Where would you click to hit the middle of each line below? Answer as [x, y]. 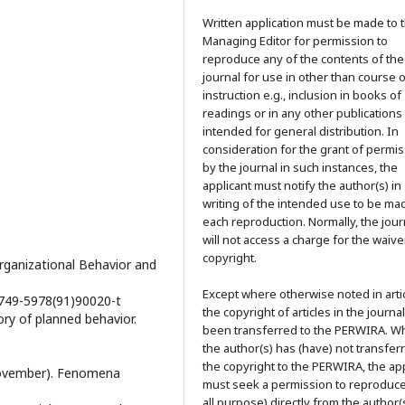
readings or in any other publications [302, 113]
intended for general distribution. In [301, 131]
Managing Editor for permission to [295, 41]
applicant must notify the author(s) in [302, 185]
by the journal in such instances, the [300, 167]
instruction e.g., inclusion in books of [302, 95]
